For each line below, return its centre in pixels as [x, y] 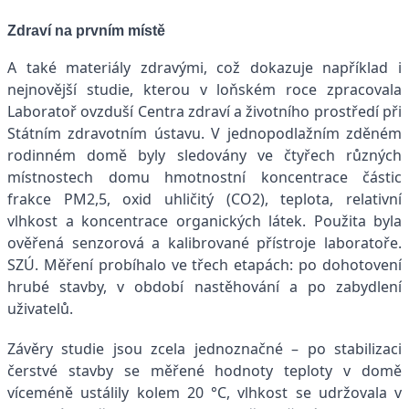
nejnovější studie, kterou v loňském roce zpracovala [204, 90]
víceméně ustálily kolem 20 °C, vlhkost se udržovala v [204, 393]
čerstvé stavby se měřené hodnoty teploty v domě [204, 371]
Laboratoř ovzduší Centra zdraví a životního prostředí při [204, 112]
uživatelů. [40, 309]
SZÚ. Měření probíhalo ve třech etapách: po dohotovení [204, 265]
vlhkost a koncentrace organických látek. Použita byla [204, 221]
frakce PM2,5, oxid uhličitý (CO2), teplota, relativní [204, 199]
